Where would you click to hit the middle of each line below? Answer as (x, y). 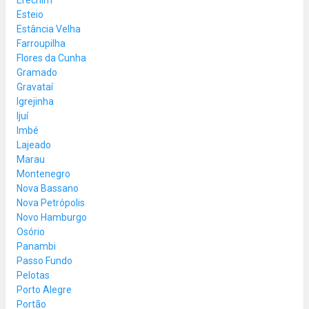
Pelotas (33, 275)
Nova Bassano (48, 188)
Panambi (36, 246)
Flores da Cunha (51, 58)
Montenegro (43, 173)
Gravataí (35, 87)
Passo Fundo (44, 260)
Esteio (30, 14)
